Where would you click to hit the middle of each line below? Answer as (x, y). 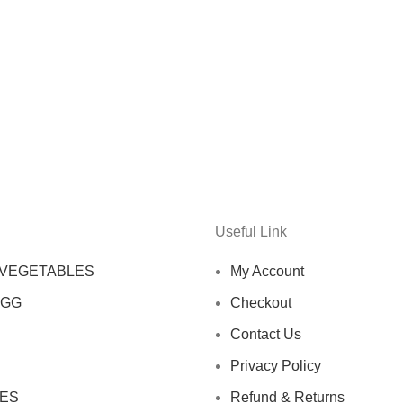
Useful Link (251, 232)
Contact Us (266, 334)
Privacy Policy (276, 366)
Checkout (261, 303)
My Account (267, 271)
